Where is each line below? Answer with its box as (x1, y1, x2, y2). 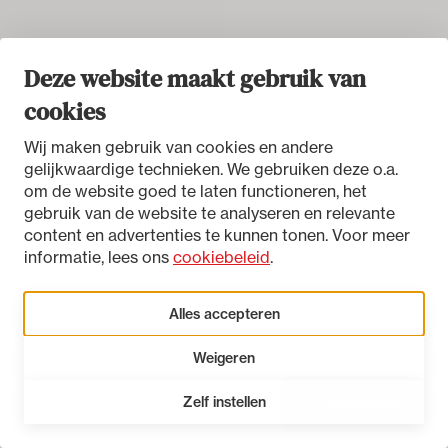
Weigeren (193, 348, 255, 367)
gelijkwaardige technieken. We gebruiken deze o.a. (24, 159, 398, 179)
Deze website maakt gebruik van (24, 62, 366, 95)
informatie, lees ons (24, 247, 173, 267)
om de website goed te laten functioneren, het (24, 181, 367, 201)
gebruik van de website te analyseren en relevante (24, 203, 395, 223)
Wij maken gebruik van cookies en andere (24, 137, 333, 157)
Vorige (208, 393, 257, 414)
